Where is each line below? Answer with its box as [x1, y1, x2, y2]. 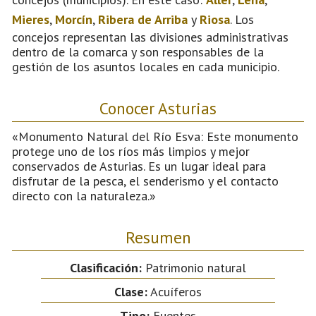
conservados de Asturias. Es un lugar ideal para [12, 157, 266, 174]
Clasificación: [70, 259, 142, 276]
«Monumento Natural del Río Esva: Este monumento [12, 128, 298, 145]
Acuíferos [147, 283, 202, 300]
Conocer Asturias [99, 97, 217, 119]
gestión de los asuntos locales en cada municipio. [12, 58, 279, 75]
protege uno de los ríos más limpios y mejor [12, 142, 250, 159]
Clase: [114, 283, 147, 300]
